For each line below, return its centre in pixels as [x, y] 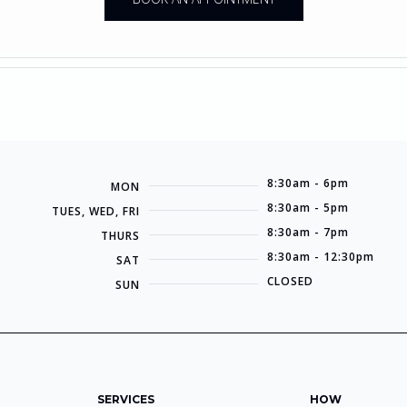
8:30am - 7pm [308, 232]
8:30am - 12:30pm [320, 256]
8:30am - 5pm [308, 207]
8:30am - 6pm [308, 183]
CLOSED [290, 281]
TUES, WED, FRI [96, 211]
